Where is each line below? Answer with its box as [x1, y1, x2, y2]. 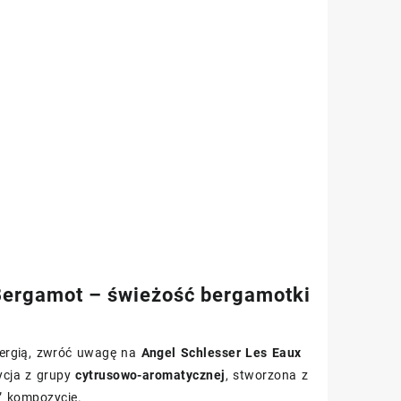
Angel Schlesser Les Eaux [141, 346, 302, 360]
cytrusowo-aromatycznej [75, 368, 226, 382]
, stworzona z [225, 368, 309, 382]
